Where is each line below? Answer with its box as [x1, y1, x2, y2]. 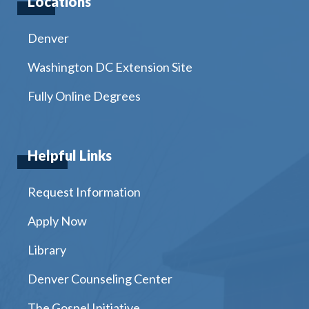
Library [28, 242, 66, 257]
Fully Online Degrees [28, 88, 141, 103]
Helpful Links [28, 147, 112, 163]
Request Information [28, 184, 141, 199]
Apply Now [28, 213, 87, 228]
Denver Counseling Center [28, 271, 172, 286]
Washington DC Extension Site [28, 59, 192, 74]
